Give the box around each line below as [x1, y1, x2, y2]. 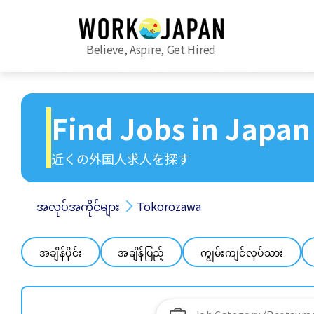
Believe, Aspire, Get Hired [86, 41, 216, 58]
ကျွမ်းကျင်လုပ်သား [200, 245, 283, 259]
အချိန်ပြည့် [118, 245, 165, 259]
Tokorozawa [137, 198, 201, 214]
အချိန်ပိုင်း [39, 245, 82, 259]
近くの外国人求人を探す [51, 149, 190, 168]
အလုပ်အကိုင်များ [36, 198, 120, 214]
